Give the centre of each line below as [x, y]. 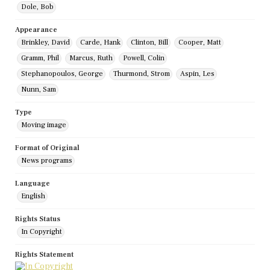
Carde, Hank [100, 43]
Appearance [36, 30]
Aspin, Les [197, 74]
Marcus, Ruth [91, 58]
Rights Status [38, 219]
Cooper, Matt [200, 43]
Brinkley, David [46, 43]
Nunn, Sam [39, 90]
